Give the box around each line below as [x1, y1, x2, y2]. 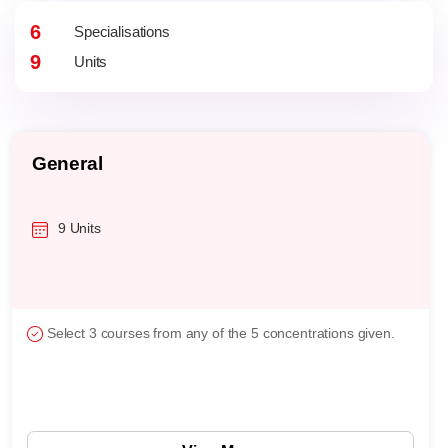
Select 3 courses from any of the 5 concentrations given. [46, 324, 395, 341]
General [31, 152, 103, 174]
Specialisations [74, 22, 170, 40]
